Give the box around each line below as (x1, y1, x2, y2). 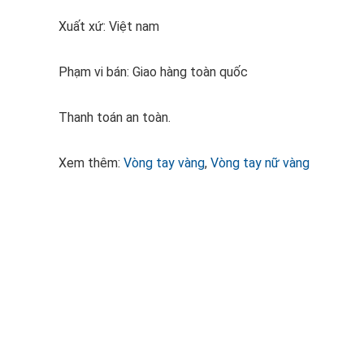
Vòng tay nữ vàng (210, 155, 310, 171)
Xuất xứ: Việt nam (58, 19, 159, 34)
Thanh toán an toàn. (58, 110, 171, 125)
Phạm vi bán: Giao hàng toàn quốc (58, 64, 248, 80)
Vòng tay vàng (123, 155, 205, 171)
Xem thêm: (58, 155, 123, 171)
